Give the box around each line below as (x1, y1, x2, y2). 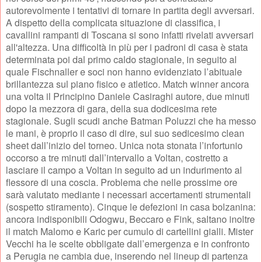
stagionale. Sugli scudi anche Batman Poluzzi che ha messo (6, 114, 256, 128)
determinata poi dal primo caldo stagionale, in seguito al (6, 53, 237, 67)
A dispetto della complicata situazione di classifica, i (6, 16, 220, 30)
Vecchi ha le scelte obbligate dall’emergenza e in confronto (6, 237, 250, 251)
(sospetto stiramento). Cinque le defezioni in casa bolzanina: (6, 200, 256, 214)
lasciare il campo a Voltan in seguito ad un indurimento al (6, 163, 242, 177)
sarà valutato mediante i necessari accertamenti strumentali (6, 188, 251, 202)
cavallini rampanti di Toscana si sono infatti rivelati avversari (6, 28, 254, 42)
